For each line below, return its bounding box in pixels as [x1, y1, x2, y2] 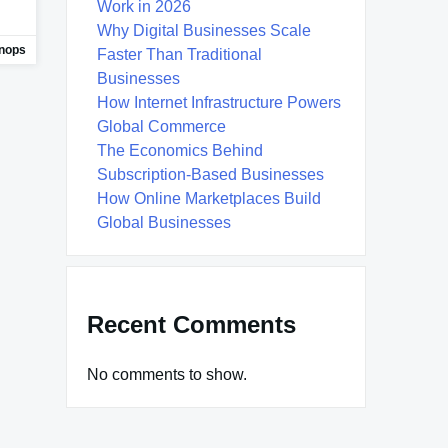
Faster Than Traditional [97, 45, 262, 63]
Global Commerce [97, 117, 226, 135]
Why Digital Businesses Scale [97, 21, 311, 39]
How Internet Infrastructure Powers [97, 93, 341, 111]
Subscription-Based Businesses [97, 165, 324, 183]
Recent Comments [87, 310, 296, 338]
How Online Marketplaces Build [97, 189, 321, 207]
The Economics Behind [97, 141, 263, 159]
